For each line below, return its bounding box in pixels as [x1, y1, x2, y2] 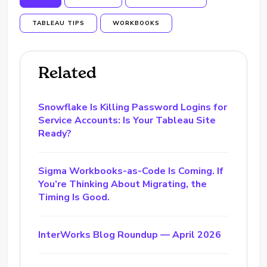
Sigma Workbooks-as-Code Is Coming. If [38, 164, 224, 178]
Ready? [38, 126, 72, 140]
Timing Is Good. [38, 190, 110, 204]
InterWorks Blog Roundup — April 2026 [38, 228, 222, 241]
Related [38, 63, 97, 82]
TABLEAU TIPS [32, 18, 85, 27]
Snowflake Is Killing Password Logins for [38, 100, 228, 114]
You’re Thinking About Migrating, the [38, 177, 207, 191]
